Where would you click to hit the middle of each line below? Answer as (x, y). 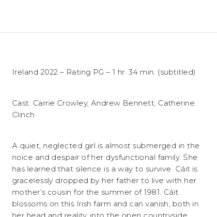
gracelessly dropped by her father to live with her (104, 180)
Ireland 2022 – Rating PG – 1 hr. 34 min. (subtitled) (104, 72)
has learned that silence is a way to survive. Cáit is (105, 169)
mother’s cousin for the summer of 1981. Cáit (95, 192)
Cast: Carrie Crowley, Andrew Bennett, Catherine (104, 103)
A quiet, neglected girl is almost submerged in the (106, 145)
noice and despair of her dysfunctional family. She (105, 157)
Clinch (23, 114)
